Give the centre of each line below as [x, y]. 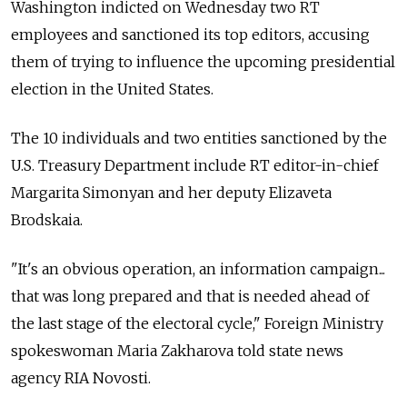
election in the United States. [112, 89]
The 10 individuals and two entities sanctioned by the [199, 139]
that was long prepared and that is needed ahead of [190, 297]
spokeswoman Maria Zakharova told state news [177, 351]
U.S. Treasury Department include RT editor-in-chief [195, 166]
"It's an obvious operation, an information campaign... [198, 269]
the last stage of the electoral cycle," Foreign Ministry [197, 324]
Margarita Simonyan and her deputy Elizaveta [171, 193]
